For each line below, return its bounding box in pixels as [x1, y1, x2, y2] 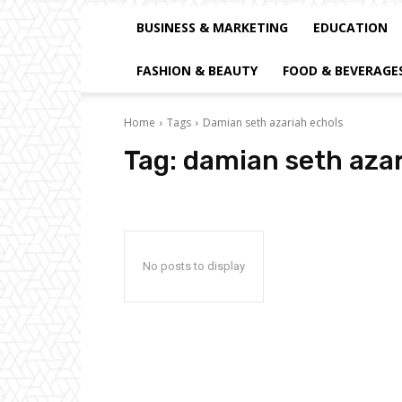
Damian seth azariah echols [203, 115, 343, 130]
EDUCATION [313, 19, 388, 36]
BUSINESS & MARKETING [136, 19, 288, 36]
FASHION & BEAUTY [136, 62, 258, 79]
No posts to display [143, 259, 245, 273]
